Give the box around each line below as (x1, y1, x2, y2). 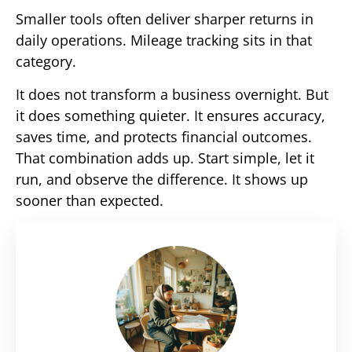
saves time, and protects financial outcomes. (16, 126, 312, 146)
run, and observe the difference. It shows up (16, 169, 308, 189)
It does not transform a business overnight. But (16, 84, 328, 104)
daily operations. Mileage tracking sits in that (16, 31, 312, 50)
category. (16, 52, 76, 71)
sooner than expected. (16, 190, 163, 210)
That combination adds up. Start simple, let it (16, 148, 314, 167)
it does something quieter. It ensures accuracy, (16, 105, 325, 125)
